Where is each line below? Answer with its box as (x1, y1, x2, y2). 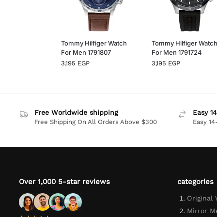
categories (177, 177, 214, 186)
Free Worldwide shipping (34, 108, 118, 116)
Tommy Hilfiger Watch (61, 39, 127, 47)
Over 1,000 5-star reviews (19, 177, 110, 186)
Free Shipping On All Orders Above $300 (34, 118, 157, 125)
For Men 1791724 (151, 48, 202, 56)
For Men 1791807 (61, 48, 111, 56)
